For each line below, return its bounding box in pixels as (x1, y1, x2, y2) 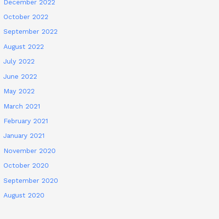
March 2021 (3, 102, 41, 110)
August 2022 (3, 42, 44, 50)
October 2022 (3, 13, 49, 21)
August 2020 (3, 191, 45, 199)
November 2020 (3, 146, 56, 154)
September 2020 (3, 176, 59, 184)
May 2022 (3, 87, 35, 95)
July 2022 (3, 57, 35, 66)
